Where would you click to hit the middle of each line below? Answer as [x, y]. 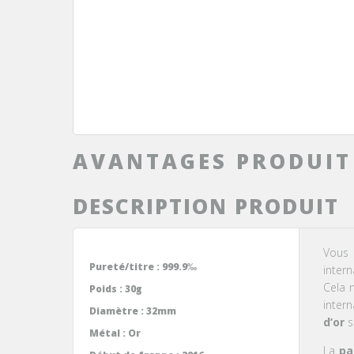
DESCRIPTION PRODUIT [206, 206]
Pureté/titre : [124, 266]
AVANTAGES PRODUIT [212, 161]
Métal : [107, 333]
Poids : [106, 288]
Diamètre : [117, 311]
